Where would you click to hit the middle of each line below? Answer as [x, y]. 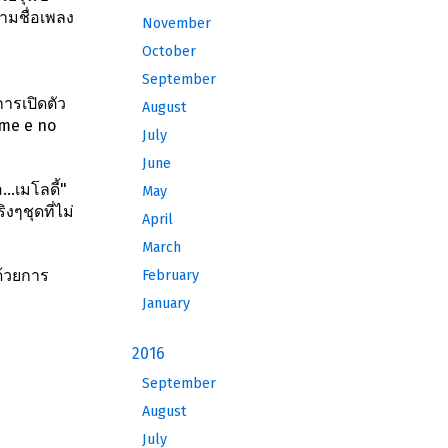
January [166, 303]
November [176, 23]
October [169, 51]
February [170, 275]
